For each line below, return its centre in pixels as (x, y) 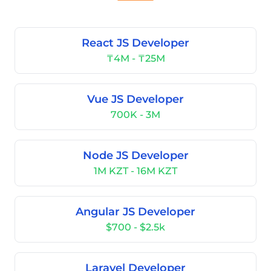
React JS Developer (135, 43)
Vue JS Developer (135, 99)
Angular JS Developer (135, 212)
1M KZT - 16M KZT (135, 171)
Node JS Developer (135, 155)
